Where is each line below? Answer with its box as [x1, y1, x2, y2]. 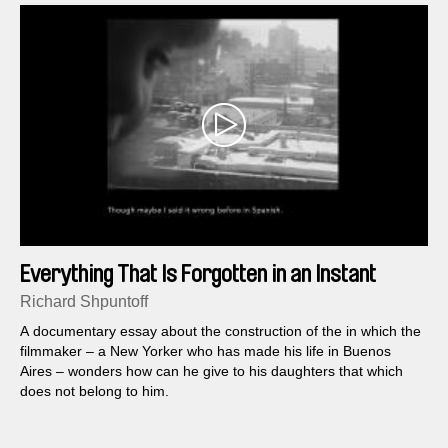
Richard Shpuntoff [20, 292, 148, 310]
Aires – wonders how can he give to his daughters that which [20, 362, 403, 379]
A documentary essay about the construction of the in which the [20, 322, 421, 339]
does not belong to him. [20, 382, 169, 399]
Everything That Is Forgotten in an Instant [20, 261, 376, 286]
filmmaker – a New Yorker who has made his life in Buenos [20, 342, 391, 359]
